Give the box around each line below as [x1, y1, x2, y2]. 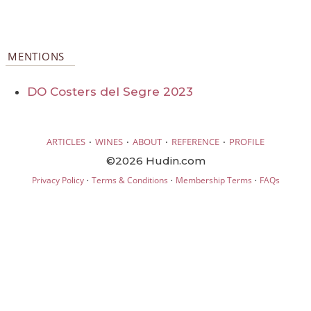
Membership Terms [175, 174, 252, 186]
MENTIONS [8, 49, 65, 64]
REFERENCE [171, 135, 219, 148]
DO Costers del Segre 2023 [27, 85, 194, 99]
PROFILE [229, 135, 264, 148]
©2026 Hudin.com [106, 153, 205, 167]
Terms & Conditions [91, 174, 168, 186]
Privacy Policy [31, 174, 84, 186]
